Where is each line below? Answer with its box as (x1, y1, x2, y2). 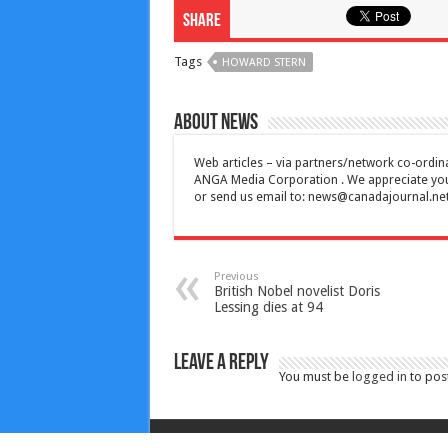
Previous (213, 269, 259, 283)
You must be (278, 368, 352, 384)
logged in (351, 368, 407, 384)
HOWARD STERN (221, 55, 306, 69)
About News (173, 111, 258, 135)
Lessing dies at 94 (213, 298, 323, 315)
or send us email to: (193, 189, 308, 204)
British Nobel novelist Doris (213, 282, 380, 299)
